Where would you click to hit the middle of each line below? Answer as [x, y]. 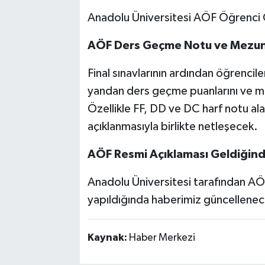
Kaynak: [108, 237]
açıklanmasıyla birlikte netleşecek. [172, 126]
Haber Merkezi [162, 237]
